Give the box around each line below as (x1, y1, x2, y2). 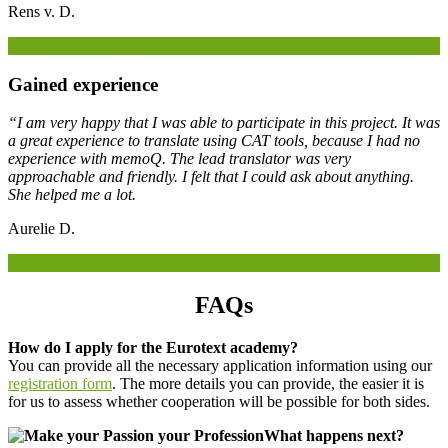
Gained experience (8, 73, 158, 95)
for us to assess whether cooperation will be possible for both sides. (8, 393, 430, 411)
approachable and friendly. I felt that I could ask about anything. (8, 168, 414, 186)
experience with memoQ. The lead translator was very (8, 150, 351, 168)
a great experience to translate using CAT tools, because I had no (8, 132, 420, 150)
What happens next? (264, 427, 404, 445)
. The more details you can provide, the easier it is (112, 375, 424, 393)
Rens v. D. (8, 2, 75, 20)
